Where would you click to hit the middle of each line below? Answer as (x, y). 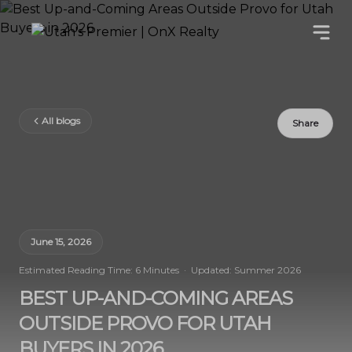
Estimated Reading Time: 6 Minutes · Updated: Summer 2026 (160, 270)
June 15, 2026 (61, 242)
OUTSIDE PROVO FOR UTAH (145, 323)
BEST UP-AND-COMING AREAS (156, 298)
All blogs (61, 121)
